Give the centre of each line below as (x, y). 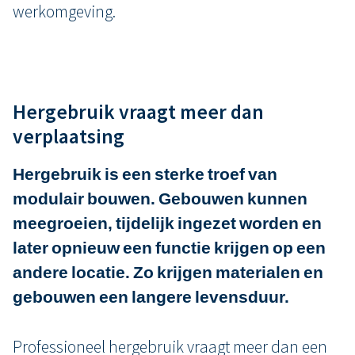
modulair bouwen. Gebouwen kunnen (160, 198)
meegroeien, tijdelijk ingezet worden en (167, 223)
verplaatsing (69, 136)
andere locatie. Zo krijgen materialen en (168, 272)
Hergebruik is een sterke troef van (145, 174)
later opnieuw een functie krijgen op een (169, 248)
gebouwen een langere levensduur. (151, 297)
